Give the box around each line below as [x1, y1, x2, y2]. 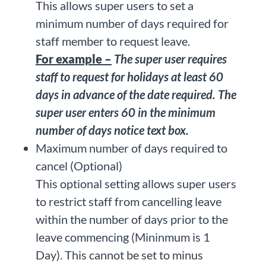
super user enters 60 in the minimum [36, 105, 216, 120]
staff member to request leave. [36, 34, 192, 49]
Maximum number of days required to [36, 141, 227, 156]
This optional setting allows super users [36, 176, 236, 191]
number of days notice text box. [36, 123, 189, 138]
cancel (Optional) [36, 159, 122, 173]
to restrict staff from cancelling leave [36, 194, 221, 209]
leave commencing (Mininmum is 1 [36, 230, 210, 245]
